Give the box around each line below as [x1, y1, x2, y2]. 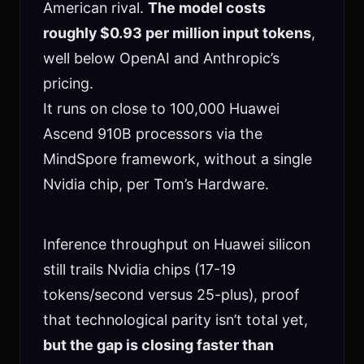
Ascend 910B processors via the [42, 124, 262, 142]
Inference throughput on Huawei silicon [42, 235, 310, 253]
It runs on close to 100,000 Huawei [42, 99, 279, 117]
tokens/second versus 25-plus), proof [42, 285, 299, 303]
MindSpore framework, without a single [42, 149, 312, 167]
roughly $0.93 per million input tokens [42, 24, 311, 41]
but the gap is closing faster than [42, 336, 274, 353]
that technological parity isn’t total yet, [42, 310, 308, 328]
